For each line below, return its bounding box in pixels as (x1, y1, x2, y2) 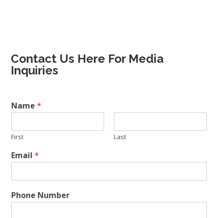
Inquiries (11, 63, 59, 78)
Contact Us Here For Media (11, 52, 164, 66)
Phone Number (11, 190, 70, 201)
